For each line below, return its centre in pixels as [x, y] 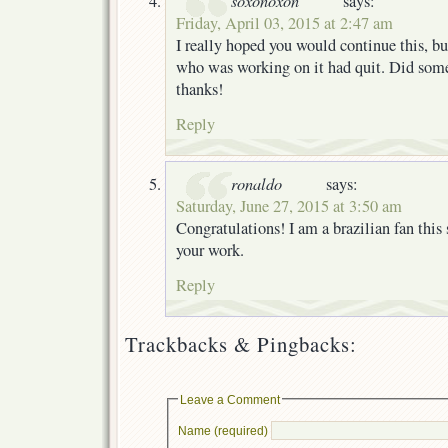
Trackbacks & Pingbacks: [241, 343]
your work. [210, 249]
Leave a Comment [229, 399]
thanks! [199, 88]
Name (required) [222, 431]
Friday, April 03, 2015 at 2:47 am [284, 22]
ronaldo [256, 182]
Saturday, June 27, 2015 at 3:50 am [289, 205]
